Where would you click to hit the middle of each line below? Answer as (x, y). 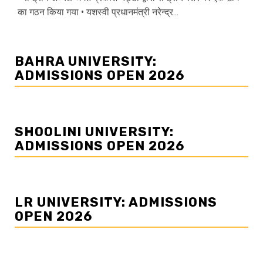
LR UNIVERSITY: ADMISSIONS (116, 203)
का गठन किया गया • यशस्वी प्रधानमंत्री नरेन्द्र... (98, 12)
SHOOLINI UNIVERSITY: (94, 132)
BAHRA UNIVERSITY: (86, 62)
